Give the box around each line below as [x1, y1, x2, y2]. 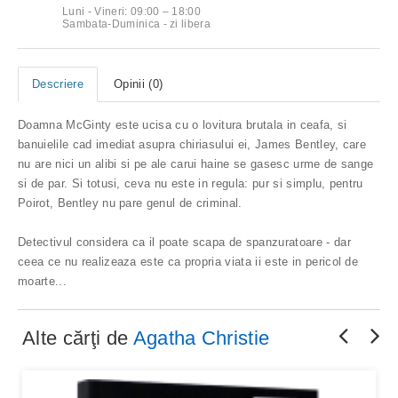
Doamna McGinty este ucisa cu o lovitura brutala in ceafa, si [18, 117, 347, 131]
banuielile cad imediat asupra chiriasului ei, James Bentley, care [18, 137, 367, 151]
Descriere [32, 76, 84, 91]
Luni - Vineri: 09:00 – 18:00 [62, 4, 202, 18]
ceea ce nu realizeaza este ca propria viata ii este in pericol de [18, 254, 359, 268]
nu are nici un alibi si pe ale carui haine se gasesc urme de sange [18, 156, 374, 171]
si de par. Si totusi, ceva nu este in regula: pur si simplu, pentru [18, 176, 363, 190]
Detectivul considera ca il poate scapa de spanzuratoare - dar [18, 235, 351, 249]
